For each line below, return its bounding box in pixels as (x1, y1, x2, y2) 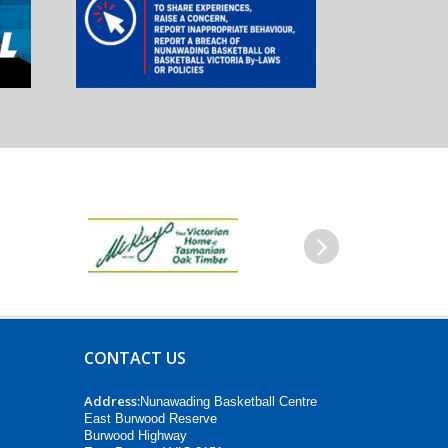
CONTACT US (83, 346, 186, 369)
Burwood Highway (83, 427, 187, 443)
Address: (83, 391, 140, 410)
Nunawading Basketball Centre (139, 393, 317, 409)
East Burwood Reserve (83, 410, 217, 426)
